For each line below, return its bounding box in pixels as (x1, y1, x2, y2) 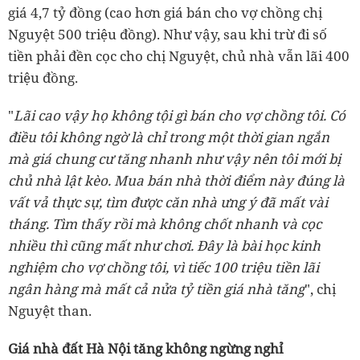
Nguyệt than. (8, 301, 92, 320)
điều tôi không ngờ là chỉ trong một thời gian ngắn (8, 127, 329, 146)
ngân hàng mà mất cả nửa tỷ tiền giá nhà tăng (8, 279, 305, 298)
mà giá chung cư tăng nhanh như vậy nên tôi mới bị (8, 149, 341, 168)
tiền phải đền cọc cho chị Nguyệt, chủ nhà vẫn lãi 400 (8, 46, 350, 65)
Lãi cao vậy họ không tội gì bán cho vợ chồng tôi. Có (14, 105, 346, 125)
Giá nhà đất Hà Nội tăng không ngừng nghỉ (8, 338, 283, 358)
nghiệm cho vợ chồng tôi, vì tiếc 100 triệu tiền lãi (8, 257, 319, 276)
